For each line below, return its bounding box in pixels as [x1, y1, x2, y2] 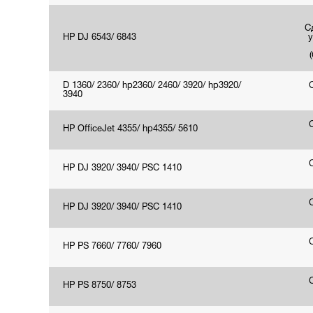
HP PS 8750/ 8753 [63, 282, 136, 290]
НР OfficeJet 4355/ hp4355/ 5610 [63, 125, 198, 133]
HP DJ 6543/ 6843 [63, 34, 136, 42]
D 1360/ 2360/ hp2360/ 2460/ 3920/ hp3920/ [63, 82, 241, 90]
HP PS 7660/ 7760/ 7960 [63, 242, 161, 251]
